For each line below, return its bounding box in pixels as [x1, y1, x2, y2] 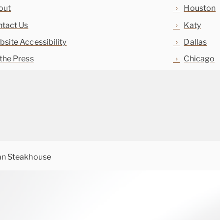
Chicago [184, 54, 215, 64]
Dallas [184, 37, 207, 47]
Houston [184, 3, 216, 13]
